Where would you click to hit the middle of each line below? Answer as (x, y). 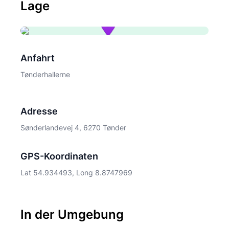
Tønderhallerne (45, 74)
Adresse (39, 111)
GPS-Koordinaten (59, 156)
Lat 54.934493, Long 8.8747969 (76, 173)
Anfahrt (38, 58)
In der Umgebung (72, 214)
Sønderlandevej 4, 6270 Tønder (73, 128)
